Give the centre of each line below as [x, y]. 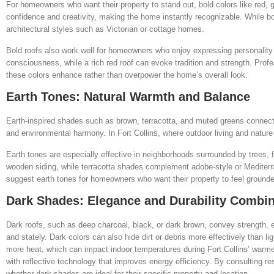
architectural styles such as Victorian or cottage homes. [105, 29]
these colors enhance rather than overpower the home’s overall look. [127, 75]
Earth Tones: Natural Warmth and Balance [128, 96]
